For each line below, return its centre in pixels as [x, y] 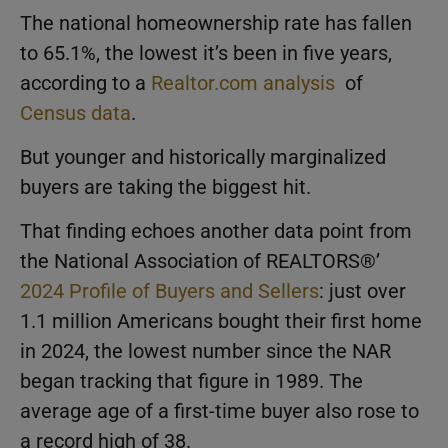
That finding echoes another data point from [216, 231]
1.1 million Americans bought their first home [221, 321]
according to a [85, 82]
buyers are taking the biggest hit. [165, 186]
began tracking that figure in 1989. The [191, 381]
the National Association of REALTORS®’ [200, 261]
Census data [75, 112]
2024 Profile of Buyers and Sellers [169, 291]
